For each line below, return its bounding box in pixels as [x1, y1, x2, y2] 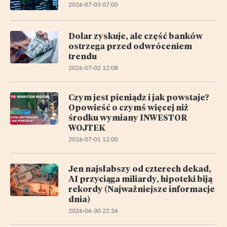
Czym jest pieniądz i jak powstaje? [68, 91, 209, 102]
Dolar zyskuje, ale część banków [68, 30, 203, 41]
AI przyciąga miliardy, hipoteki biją [68, 173, 212, 184]
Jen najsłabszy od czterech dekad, [68, 163, 211, 174]
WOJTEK [68, 122, 105, 133]
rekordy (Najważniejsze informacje [68, 183, 215, 194]
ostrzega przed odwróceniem [68, 40, 192, 51]
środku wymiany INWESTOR [68, 111, 187, 123]
